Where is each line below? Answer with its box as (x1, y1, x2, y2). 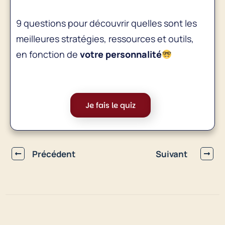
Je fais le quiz (85, 100, 136, 111)
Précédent (32, 148, 75, 160)
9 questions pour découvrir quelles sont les (16, 17, 197, 30)
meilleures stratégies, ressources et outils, (16, 33, 194, 45)
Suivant (156, 148, 187, 160)
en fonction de (16, 48, 78, 61)
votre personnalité (78, 48, 162, 61)
